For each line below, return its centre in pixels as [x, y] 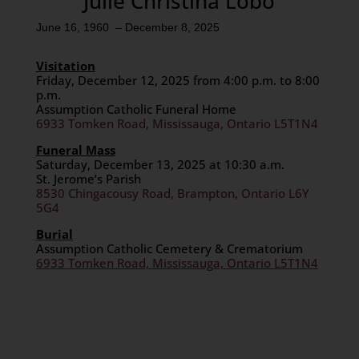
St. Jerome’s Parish [88, 179]
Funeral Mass [75, 150]
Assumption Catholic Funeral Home [136, 109]
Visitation [65, 66]
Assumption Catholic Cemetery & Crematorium [169, 248]
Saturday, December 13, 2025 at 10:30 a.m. [160, 164]
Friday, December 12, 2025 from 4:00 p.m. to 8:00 [177, 80]
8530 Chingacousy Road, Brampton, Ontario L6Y [172, 193]
